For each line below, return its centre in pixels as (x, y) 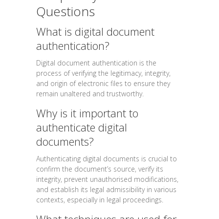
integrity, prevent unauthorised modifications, (107, 179)
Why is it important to (87, 113)
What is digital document (95, 32)
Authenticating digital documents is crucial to (107, 159)
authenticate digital (82, 127)
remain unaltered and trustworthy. (90, 94)
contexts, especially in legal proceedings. (100, 200)
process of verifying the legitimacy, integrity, (103, 73)
